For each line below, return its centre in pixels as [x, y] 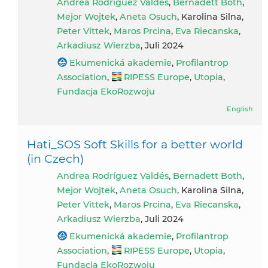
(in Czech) [55, 158]
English [240, 109]
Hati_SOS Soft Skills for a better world [135, 144]
